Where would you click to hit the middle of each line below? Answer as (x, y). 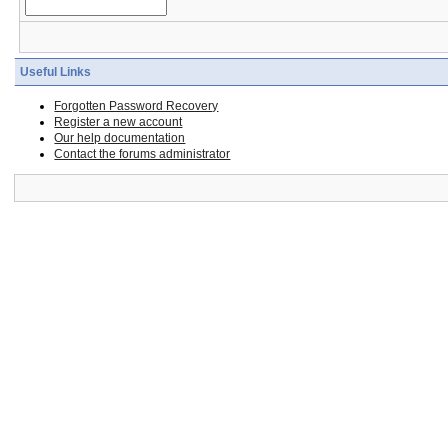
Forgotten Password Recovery (136, 106)
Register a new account (118, 122)
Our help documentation (120, 138)
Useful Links (56, 72)
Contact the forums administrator (142, 154)
